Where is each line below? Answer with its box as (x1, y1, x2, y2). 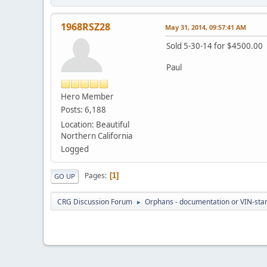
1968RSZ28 (61, 20, 110, 33)
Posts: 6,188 (61, 104, 106, 115)
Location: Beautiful (61, 119, 129, 130)
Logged (61, 143, 89, 154)
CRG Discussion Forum (57, 196, 132, 207)
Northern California (61, 130, 132, 141)
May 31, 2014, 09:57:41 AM (165, 22, 246, 32)
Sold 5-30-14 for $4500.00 (166, 40, 263, 51)
